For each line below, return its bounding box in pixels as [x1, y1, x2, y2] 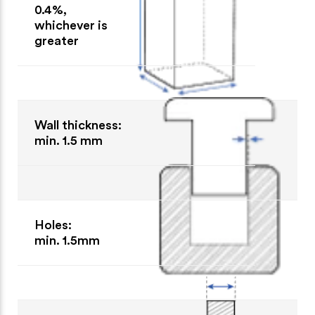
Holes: [34, 218, 72, 231]
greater [34, 34, 79, 47]
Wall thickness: [34, 118, 122, 131]
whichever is [34, 18, 108, 32]
